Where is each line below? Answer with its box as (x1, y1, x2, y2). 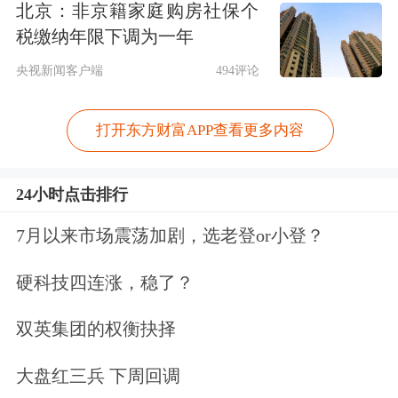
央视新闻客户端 (15, 63, 103, 78)
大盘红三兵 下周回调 (15, 366, 180, 386)
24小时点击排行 (15, 185, 128, 203)
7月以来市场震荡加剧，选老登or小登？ (15, 225, 324, 245)
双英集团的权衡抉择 (15, 319, 176, 339)
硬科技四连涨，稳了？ (15, 272, 194, 292)
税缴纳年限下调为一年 (15, 26, 194, 46)
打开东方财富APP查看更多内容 (96, 122, 305, 139)
